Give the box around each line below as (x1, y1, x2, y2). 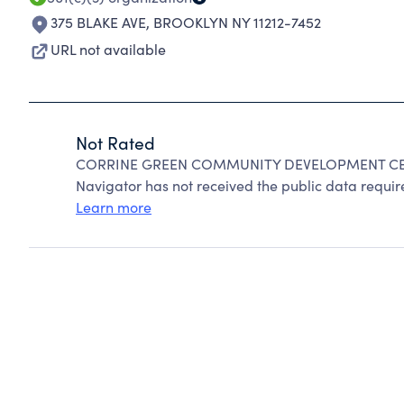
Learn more (76, 197, 151, 216)
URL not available (50, 40, 166, 59)
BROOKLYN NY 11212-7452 (153, 13, 321, 32)
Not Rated (76, 131, 155, 154)
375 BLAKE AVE (50, 13, 146, 32)
